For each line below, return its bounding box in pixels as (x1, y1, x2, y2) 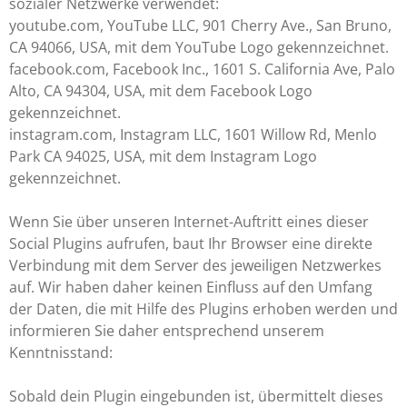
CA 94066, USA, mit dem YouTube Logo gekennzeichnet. (9, 36, 389, 57)
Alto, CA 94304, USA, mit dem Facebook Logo (9, 80, 313, 101)
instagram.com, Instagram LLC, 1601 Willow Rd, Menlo (9, 124, 377, 144)
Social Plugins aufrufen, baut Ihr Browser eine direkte (9, 233, 372, 253)
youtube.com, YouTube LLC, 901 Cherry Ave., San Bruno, (9, 15, 392, 35)
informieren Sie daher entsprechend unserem (9, 320, 324, 341)
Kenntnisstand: (9, 342, 113, 362)
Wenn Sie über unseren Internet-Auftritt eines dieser (9, 211, 369, 232)
